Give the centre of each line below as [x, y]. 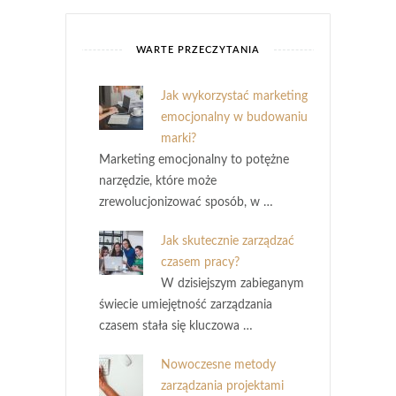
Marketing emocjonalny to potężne [194, 160]
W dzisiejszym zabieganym [232, 283]
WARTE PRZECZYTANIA [198, 49]
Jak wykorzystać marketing [234, 96]
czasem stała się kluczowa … [176, 326]
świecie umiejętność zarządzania [186, 305]
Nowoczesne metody [218, 365]
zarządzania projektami [222, 386]
